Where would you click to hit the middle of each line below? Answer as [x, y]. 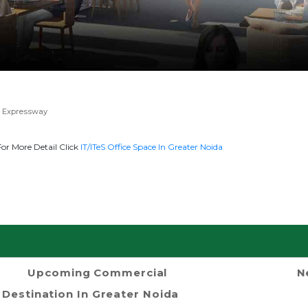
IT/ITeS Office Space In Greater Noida [152, 146]
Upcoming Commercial [98, 272]
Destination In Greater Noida [91, 294]
